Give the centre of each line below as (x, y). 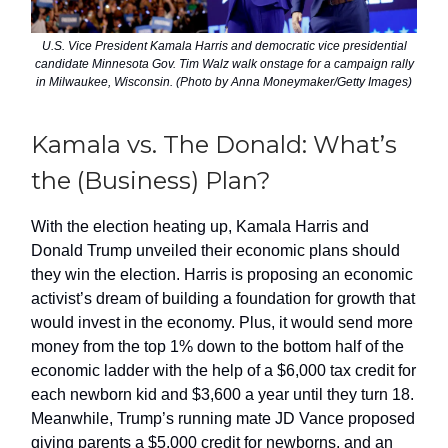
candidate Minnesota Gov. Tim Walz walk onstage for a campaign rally (224, 63)
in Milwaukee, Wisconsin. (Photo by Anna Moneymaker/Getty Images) (224, 81)
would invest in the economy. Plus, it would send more (222, 322)
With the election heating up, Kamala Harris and (200, 226)
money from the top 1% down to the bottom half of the (217, 346)
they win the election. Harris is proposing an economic (222, 274)
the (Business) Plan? (154, 180)
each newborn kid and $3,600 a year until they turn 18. (222, 394)
